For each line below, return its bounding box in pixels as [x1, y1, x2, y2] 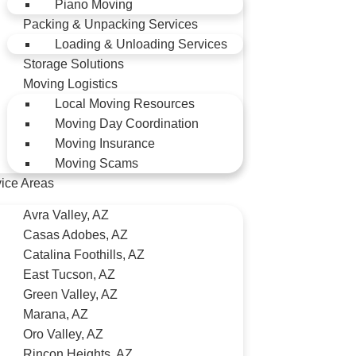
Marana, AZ [23, 308, 88, 321]
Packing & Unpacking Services [23, 17, 198, 31]
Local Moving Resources [55, 97, 195, 110]
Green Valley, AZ [23, 288, 118, 301]
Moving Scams [55, 157, 138, 170]
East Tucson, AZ [23, 268, 115, 281]
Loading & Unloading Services [55, 37, 227, 51]
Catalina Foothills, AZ [23, 248, 145, 261]
